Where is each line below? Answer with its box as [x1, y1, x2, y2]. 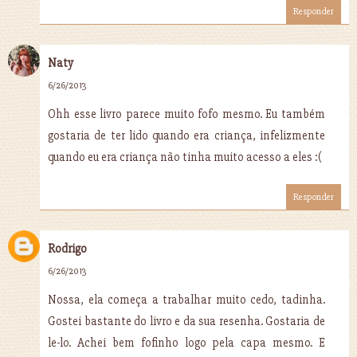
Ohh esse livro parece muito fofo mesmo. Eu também [48, 107, 325, 121]
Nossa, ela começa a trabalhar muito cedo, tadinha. [48, 292, 325, 307]
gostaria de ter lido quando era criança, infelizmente [48, 128, 325, 143]
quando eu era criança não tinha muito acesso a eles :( [48, 150, 322, 164]
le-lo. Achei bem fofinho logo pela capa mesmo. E [48, 335, 325, 350]
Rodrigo [48, 241, 87, 256]
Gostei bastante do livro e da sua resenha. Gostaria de [48, 314, 325, 328]
